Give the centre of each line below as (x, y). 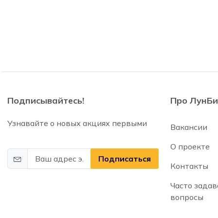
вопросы (187, 197)
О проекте (190, 146)
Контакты (189, 166)
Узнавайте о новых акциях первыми (77, 123)
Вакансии (189, 127)
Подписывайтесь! (46, 100)
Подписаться (124, 159)
